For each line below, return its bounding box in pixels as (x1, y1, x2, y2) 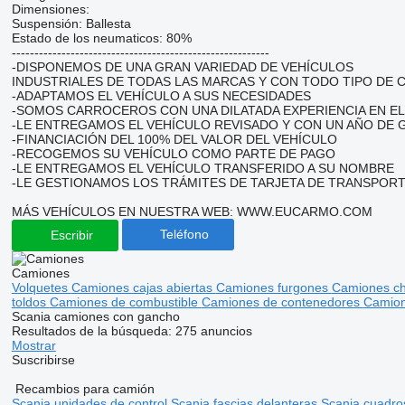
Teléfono (159, 227, 209, 242)
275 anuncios (174, 323, 252, 338)
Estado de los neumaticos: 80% (11, 30, 192, 45)
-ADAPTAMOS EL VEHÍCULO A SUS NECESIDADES (11, 88, 311, 103)
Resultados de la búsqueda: (11, 323, 175, 338)
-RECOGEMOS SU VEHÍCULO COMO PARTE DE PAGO (11, 146, 335, 161)
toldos (11, 294, 50, 309)
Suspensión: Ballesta (11, 15, 131, 31)
